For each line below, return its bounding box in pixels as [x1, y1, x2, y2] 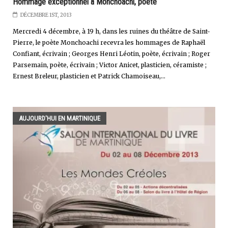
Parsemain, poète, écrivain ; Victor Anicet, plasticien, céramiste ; [13, 61, 207, 69]
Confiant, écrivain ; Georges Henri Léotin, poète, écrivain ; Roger [13, 49, 210, 58]
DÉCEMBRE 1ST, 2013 [20, 11, 72, 18]
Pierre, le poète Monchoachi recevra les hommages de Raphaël [13, 38, 205, 46]
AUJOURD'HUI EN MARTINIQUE [19, 114, 100, 122]
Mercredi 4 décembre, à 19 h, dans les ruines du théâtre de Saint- [13, 27, 210, 35]
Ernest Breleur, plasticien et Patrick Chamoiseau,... [13, 72, 165, 80]
